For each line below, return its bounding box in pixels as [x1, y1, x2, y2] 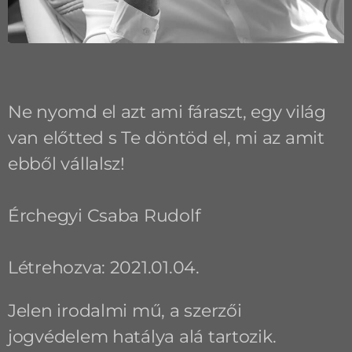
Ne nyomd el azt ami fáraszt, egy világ [8, 101, 326, 123]
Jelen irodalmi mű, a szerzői [8, 299, 242, 321]
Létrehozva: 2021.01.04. [8, 256, 200, 278]
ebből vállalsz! [8, 152, 125, 174]
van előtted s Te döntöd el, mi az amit [8, 126, 324, 148]
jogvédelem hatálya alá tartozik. [8, 325, 277, 347]
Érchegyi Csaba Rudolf [8, 204, 200, 226]
